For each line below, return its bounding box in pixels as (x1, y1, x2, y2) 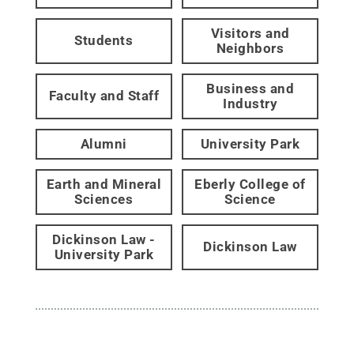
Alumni (80, 135, 127, 152)
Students (74, 32, 134, 49)
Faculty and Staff (48, 88, 160, 104)
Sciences (74, 190, 134, 207)
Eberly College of (194, 175, 306, 192)
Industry (223, 95, 278, 111)
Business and (206, 80, 295, 96)
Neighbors (216, 40, 284, 56)
